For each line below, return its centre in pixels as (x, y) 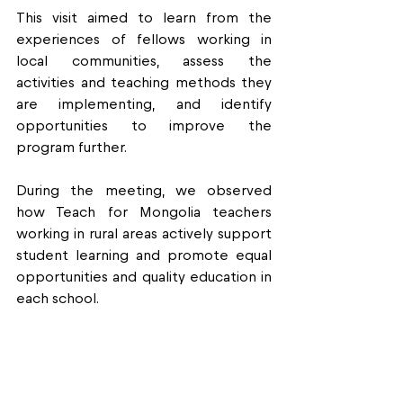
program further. (72, 148)
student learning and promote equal (144, 255)
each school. (58, 299)
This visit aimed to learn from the (144, 18)
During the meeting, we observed (144, 191)
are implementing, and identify (144, 104)
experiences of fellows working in (144, 40)
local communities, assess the (144, 61)
